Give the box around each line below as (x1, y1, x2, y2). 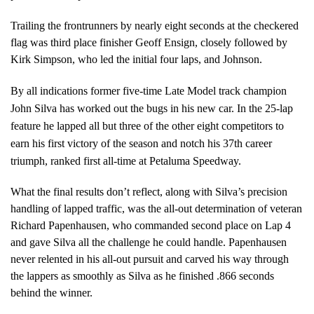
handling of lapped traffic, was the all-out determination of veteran (11, 202, 302, 214)
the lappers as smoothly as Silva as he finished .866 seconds (11, 269, 274, 282)
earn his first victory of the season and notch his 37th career (11, 137, 272, 149)
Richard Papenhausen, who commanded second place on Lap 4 (11, 219, 291, 231)
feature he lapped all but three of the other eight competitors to (11, 119, 284, 132)
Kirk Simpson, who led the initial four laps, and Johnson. (11, 53, 262, 65)
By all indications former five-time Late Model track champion (11, 84, 287, 97)
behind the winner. (11, 286, 93, 299)
